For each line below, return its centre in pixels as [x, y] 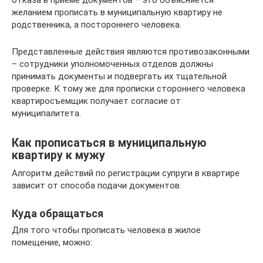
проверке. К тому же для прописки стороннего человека [129, 89]
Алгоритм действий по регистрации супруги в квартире [126, 173]
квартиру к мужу [58, 156]
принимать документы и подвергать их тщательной [119, 76]
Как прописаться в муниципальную [109, 143]
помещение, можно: [52, 242]
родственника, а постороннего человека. [97, 25]
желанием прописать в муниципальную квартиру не [117, 12]
